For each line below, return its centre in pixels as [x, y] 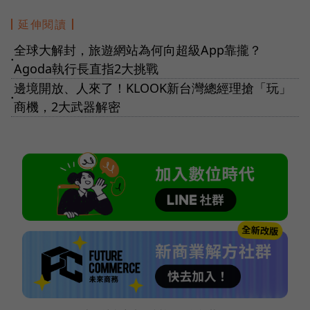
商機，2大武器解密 [67, 106]
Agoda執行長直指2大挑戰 [86, 68]
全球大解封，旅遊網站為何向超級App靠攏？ [138, 49]
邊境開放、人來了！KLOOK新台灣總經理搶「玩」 [153, 88]
